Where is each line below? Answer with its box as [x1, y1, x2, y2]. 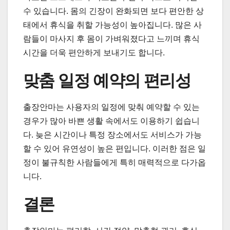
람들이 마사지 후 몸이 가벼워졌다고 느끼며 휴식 [23, 34, 200, 43]
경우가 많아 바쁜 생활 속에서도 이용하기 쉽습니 [23, 116, 200, 125]
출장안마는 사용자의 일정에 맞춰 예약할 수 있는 [23, 102, 200, 111]
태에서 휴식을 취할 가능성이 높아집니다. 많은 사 [23, 20, 202, 29]
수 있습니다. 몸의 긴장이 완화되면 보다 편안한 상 [23, 6, 204, 15]
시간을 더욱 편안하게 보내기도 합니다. [23, 48, 165, 57]
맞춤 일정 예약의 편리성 [23, 70, 191, 90]
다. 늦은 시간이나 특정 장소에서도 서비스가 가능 [23, 130, 202, 139]
